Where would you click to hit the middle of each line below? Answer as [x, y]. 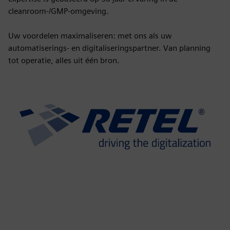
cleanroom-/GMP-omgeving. [59, 11]
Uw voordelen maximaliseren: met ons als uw [90, 36]
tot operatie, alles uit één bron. [64, 60]
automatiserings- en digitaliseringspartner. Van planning [109, 48]
